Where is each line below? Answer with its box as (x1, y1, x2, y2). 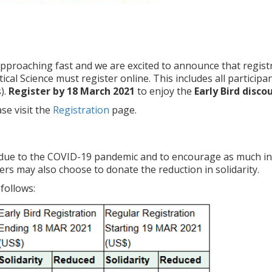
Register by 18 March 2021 (8, 84, 137, 98)
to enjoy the (137, 84, 192, 98)
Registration (53, 103, 109, 117)
